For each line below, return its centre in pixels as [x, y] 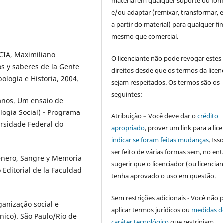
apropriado [128, 128]
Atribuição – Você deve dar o [155, 116]
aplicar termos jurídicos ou [152, 209]
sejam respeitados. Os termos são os [166, 82]
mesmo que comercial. [145, 36]
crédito [208, 116]
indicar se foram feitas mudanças [160, 140]
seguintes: [127, 94]
